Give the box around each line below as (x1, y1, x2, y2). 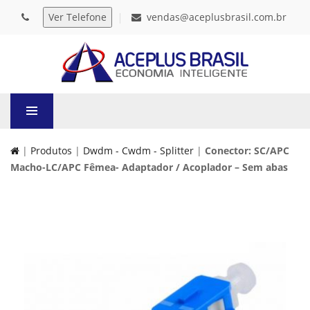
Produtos (30, 144, 72, 157)
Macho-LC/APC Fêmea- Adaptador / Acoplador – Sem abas (10, 161, 288, 174)
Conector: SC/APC (205, 144, 289, 157)
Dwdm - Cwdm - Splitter (83, 144, 194, 157)
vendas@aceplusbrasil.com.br (147, 10, 286, 24)
